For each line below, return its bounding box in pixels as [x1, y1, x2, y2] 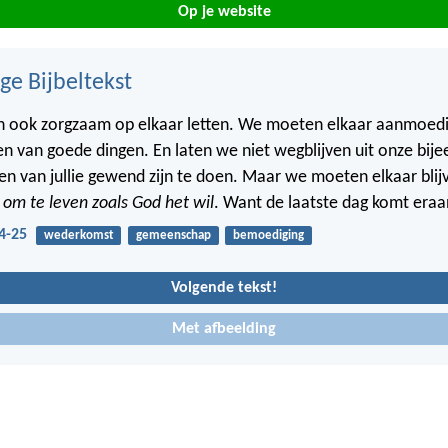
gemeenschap [135, 229, 211, 243]
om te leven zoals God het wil [3, 194, 214, 214]
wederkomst [43, 229, 114, 243]
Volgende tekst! [171, 279, 277, 296]
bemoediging [232, 229, 304, 243]
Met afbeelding [172, 321, 276, 338]
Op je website [177, 3, 271, 20]
